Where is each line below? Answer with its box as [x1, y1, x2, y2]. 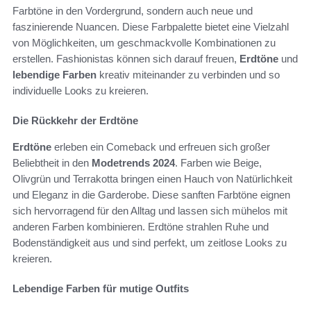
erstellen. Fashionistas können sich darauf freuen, [12, 52, 239, 65]
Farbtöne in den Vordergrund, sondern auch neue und [12, 4, 253, 17]
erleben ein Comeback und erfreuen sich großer [51, 140, 270, 153]
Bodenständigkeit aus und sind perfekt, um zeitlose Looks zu [12, 236, 287, 249]
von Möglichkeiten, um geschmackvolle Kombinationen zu [12, 36, 276, 49]
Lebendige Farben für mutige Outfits [12, 282, 189, 294]
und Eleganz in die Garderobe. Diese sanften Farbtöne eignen [12, 188, 290, 201]
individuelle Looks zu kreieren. [12, 84, 149, 96]
